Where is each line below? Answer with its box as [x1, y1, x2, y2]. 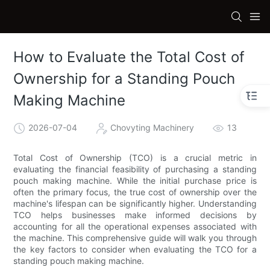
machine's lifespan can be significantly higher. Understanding [13, 198, 257, 209]
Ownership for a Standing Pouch [13, 70, 236, 88]
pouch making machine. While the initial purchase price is [13, 175, 257, 186]
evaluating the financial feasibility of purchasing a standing [13, 163, 257, 174]
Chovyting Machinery [110, 122, 195, 133]
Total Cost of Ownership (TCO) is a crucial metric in [13, 152, 257, 163]
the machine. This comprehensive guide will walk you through [13, 232, 257, 243]
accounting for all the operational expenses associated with [13, 221, 257, 231]
